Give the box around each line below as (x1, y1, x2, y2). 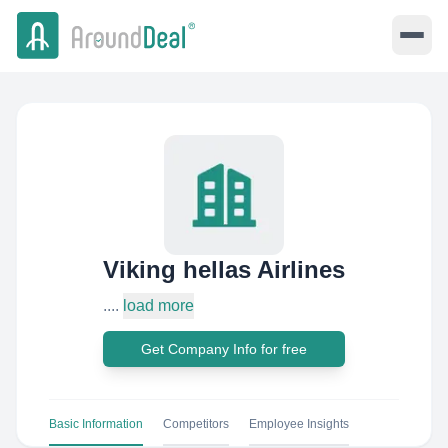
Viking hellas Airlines (103, 256, 345, 283)
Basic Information (49, 417, 143, 431)
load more (123, 297, 194, 314)
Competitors (163, 417, 229, 431)
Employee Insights (249, 417, 349, 431)
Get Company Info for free (141, 341, 307, 357)
